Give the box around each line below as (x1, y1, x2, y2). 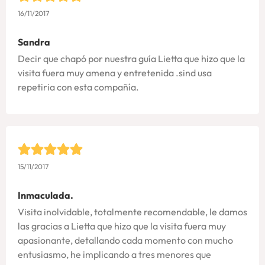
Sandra (18, 35, 50, 48)
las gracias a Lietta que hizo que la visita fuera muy (18, 220, 226, 232)
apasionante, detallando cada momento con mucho (18, 234, 233, 247)
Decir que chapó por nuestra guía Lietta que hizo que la (18, 52, 245, 64)
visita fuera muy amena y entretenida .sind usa (18, 66, 212, 79)
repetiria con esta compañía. (18, 80, 139, 93)
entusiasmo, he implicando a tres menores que (18, 248, 211, 261)
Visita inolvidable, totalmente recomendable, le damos (18, 206, 247, 218)
